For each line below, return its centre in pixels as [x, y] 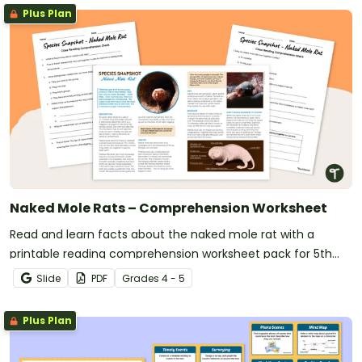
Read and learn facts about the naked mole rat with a [162, 234]
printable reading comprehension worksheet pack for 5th [171, 253]
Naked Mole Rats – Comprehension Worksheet [168, 208]
